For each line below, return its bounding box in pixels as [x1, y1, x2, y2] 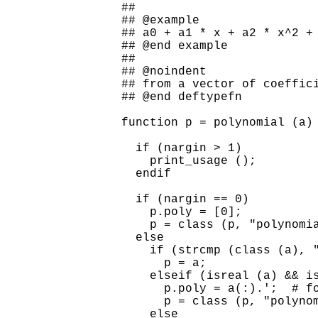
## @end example [121, 39, 229, 53]
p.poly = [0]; [121, 205, 243, 219]
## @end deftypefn [121, 90, 243, 104]
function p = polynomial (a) [121, 116, 314, 129]
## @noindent [121, 65, 207, 78]
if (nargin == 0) [121, 192, 250, 206]
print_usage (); [121, 154, 257, 168]
